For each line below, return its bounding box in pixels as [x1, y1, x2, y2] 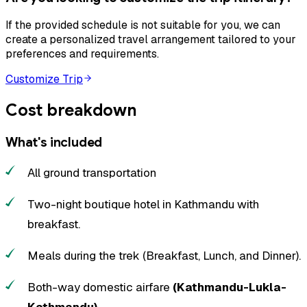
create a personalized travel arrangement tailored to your [5, 32, 296, 47]
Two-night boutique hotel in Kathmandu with [27, 196, 260, 212]
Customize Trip [5, 72, 83, 87]
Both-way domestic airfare [27, 279, 173, 295]
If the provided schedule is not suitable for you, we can [5, 18, 280, 33]
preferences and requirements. [5, 47, 159, 62]
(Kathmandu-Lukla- [173, 279, 287, 295]
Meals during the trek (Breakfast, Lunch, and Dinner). [27, 247, 302, 263]
